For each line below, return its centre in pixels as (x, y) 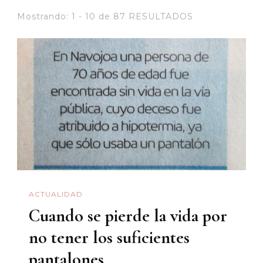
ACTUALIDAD (56, 194)
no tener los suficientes (109, 237)
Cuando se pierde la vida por (128, 215)
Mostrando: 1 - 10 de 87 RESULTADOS (105, 16)
